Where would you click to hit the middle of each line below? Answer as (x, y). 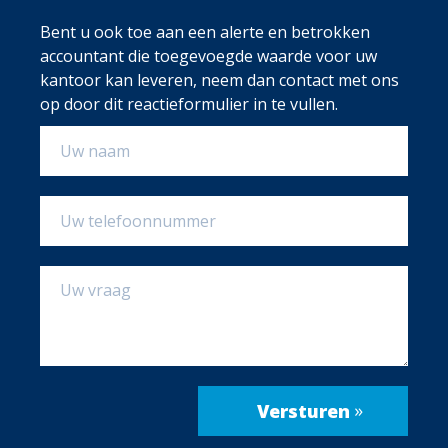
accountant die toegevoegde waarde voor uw (208, 56)
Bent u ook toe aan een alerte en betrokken (205, 32)
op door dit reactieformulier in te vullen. (189, 104)
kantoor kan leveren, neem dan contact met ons (219, 80)
